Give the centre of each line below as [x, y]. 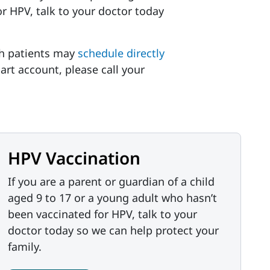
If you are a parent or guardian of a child [111, 181]
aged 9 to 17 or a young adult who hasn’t [112, 198]
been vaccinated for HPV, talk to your [102, 214]
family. [25, 246]
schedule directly [121, 53]
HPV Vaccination [74, 158]
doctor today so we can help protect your [113, 230]
